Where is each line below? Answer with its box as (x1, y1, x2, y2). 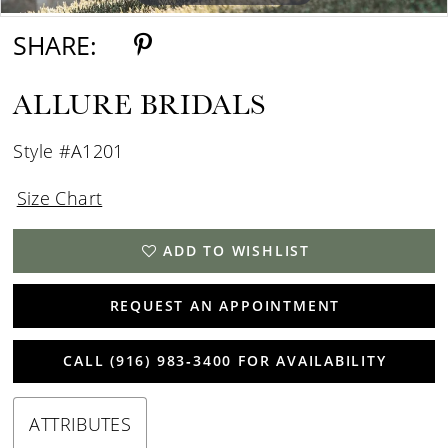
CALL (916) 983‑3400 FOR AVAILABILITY (63, 351, 387, 371)
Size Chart (16, 185, 103, 210)
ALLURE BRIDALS (13, 85, 268, 123)
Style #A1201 (13, 138, 124, 163)
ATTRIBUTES (29, 412, 132, 437)
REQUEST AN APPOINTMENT (109, 296, 341, 316)
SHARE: (13, 27, 98, 62)
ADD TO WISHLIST (163, 240, 311, 260)
